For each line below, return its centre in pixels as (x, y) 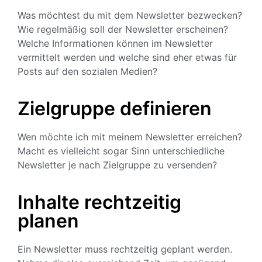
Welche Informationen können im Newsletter (115, 43)
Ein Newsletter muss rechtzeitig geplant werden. (125, 249)
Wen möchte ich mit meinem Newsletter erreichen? (130, 137)
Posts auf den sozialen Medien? (87, 71)
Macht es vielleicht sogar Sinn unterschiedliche (121, 151)
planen (48, 220)
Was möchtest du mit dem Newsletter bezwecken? (130, 15)
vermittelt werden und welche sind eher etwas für (127, 57)
